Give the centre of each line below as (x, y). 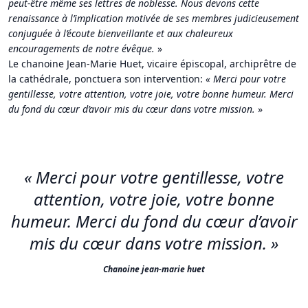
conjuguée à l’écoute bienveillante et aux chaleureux (121, 33)
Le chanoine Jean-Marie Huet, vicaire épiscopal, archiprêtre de (152, 63)
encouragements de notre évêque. (83, 48)
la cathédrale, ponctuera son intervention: (107, 78)
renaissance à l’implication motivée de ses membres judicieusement (154, 18)
